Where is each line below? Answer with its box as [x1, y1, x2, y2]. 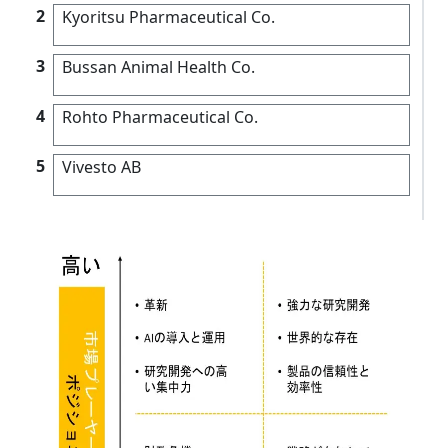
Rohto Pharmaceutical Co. [62, 105, 258, 128]
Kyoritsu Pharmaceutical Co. [62, 5, 275, 28]
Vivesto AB [62, 155, 141, 178]
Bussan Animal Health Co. [62, 55, 255, 78]
